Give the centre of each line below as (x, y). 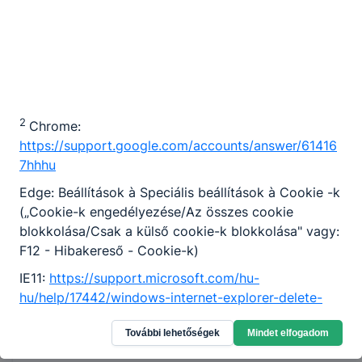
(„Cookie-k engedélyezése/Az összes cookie (156, 212)
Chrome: (55, 126)
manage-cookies (70, 317)
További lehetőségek (173, 333)
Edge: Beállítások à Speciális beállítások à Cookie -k (180, 193)
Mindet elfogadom (288, 333)
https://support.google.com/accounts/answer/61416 (178, 146)
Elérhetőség (118, 327)
